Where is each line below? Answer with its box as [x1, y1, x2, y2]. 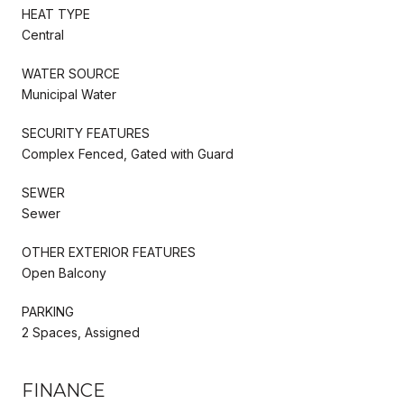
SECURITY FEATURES [22, 124, 150, 141]
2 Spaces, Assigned [22, 324, 140, 340]
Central [22, 26, 64, 42]
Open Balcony [22, 264, 106, 280]
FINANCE [22, 379, 106, 401]
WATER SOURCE [22, 65, 120, 81]
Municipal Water [22, 86, 116, 102]
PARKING [22, 303, 74, 319]
